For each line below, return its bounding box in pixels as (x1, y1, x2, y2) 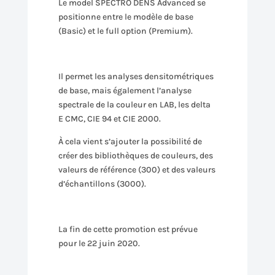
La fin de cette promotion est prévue (58, 224, 198, 234)
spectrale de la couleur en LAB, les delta (58, 99, 211, 110)
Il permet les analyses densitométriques (58, 71, 214, 82)
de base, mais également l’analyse (58, 85, 192, 96)
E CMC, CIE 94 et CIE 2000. (58, 114, 161, 124)
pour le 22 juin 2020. (58, 238, 140, 249)
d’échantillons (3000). (58, 179, 146, 189)
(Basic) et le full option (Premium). (58, 26, 193, 36)
